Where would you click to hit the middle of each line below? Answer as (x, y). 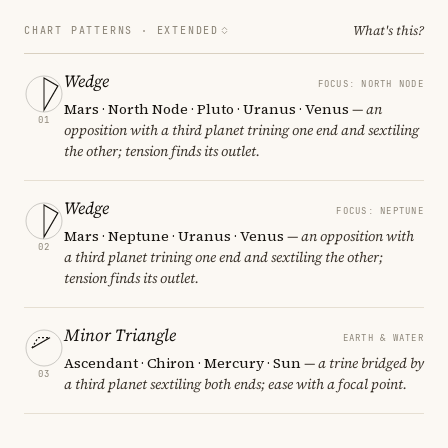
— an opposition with (349, 235)
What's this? (388, 30)
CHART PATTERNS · (90, 30)
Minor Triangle (120, 334)
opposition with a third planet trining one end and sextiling (241, 129)
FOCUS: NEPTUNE (380, 210)
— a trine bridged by (362, 362)
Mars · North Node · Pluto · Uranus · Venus (206, 108)
